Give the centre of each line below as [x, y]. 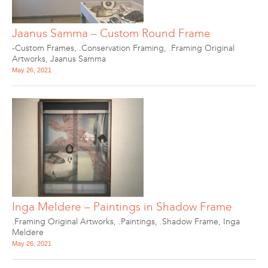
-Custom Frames [43, 48]
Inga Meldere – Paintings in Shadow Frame [122, 207]
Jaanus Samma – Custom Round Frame [111, 33]
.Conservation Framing [121, 48]
